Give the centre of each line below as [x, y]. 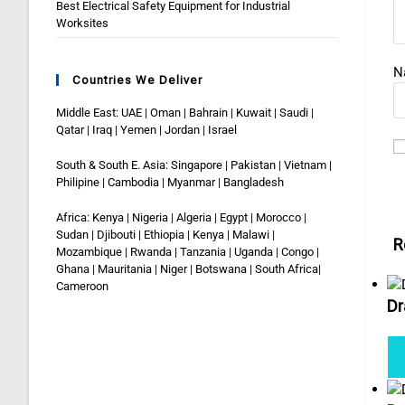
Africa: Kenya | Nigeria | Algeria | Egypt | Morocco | [181, 217]
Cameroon [82, 286]
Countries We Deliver [137, 80]
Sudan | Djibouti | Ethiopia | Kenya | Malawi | [165, 235]
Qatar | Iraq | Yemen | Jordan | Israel [146, 130]
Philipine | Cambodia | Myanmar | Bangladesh [170, 182]
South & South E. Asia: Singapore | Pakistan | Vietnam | [194, 165]
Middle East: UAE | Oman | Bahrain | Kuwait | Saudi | [185, 113]
